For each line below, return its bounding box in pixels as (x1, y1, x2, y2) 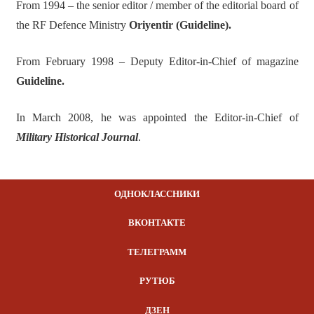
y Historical (46, 130, 102, 143)
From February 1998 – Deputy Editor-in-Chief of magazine (15, 55, 299, 67)
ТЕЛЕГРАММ (128, 246, 186, 257)
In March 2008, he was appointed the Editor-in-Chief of (15, 111, 299, 123)
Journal (101, 130, 138, 143)
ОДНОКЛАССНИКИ (114, 188, 200, 199)
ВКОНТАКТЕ (128, 217, 186, 228)
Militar (15, 130, 47, 143)
